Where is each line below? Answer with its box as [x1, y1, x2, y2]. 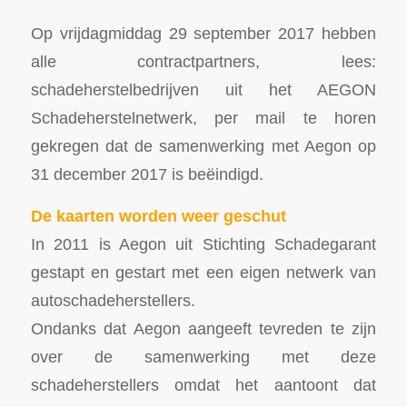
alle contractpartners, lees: [30, 51, 377, 71]
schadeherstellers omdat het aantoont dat [30, 375, 377, 395]
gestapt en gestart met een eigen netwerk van [30, 263, 377, 283]
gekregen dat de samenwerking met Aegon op [30, 135, 377, 155]
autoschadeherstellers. [30, 291, 195, 311]
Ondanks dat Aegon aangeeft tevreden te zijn [30, 319, 377, 339]
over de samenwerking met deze [30, 347, 377, 367]
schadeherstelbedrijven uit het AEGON [30, 79, 377, 99]
